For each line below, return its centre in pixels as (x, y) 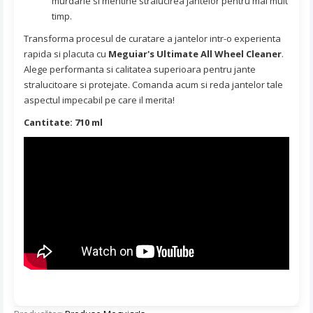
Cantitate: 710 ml (63, 122)
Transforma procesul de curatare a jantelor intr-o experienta (152, 38)
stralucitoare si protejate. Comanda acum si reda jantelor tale (153, 84)
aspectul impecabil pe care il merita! (99, 100)
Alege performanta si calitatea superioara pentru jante (140, 69)
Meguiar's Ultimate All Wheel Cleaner (195, 53)
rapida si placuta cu (66, 53)
